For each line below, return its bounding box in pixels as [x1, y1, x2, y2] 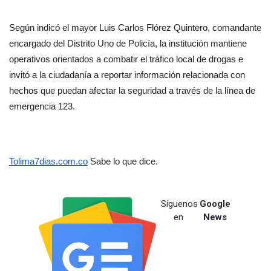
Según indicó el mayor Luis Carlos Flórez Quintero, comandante [9, 23, 261, 33]
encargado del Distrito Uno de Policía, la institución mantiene [9, 39, 247, 49]
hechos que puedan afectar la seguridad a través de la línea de [9, 86, 255, 96]
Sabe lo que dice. [88, 157, 158, 167]
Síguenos [161, 198, 198, 210]
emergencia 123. [9, 102, 75, 112]
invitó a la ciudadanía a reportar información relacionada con [9, 70, 245, 80]
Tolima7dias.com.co [9, 157, 88, 167]
